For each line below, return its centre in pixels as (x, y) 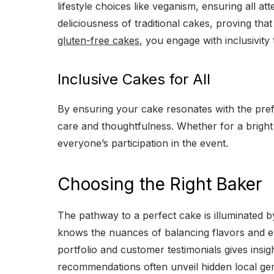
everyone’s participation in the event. (143, 143)
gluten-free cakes (98, 40)
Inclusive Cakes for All (134, 79)
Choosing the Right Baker (160, 184)
